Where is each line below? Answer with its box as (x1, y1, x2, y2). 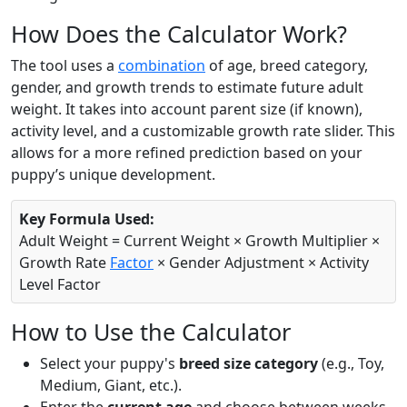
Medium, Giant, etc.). (40, 375, 182, 396)
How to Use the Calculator (11, 316, 291, 348)
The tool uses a (11, 55, 118, 76)
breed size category (179, 353, 318, 374)
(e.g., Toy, (318, 353, 384, 374)
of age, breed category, (205, 55, 368, 76)
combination (118, 55, 205, 76)
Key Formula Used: (19, 209, 154, 230)
